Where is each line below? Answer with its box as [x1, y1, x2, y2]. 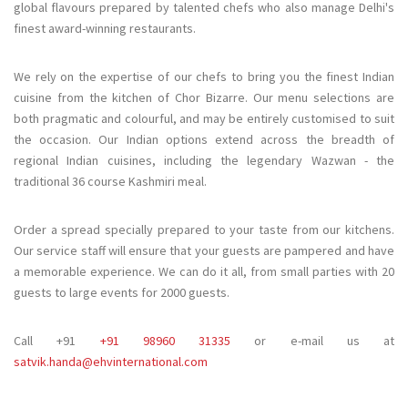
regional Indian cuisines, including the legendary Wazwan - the [14, 152, 394, 168]
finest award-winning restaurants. [14, 20, 196, 36]
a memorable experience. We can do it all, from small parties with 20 [14, 263, 394, 280]
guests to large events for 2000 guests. [14, 284, 229, 301]
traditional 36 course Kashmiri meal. [14, 173, 207, 189]
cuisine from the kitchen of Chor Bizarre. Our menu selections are [14, 89, 394, 106]
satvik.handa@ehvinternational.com [14, 353, 208, 370]
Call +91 [14, 332, 76, 349]
